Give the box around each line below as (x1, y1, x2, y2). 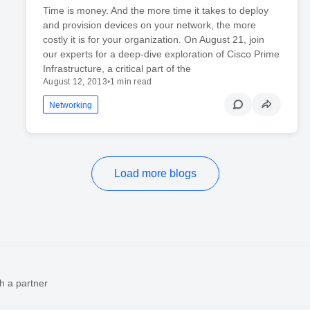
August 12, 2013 (43, 77, 107, 87)
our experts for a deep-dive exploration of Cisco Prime (43, 48, 280, 60)
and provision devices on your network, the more (43, 19, 257, 31)
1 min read (110, 77, 152, 87)
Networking (49, 100, 93, 111)
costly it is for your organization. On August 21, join (43, 34, 265, 46)
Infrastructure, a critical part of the (43, 63, 192, 75)
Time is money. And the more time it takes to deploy (43, 5, 269, 17)
